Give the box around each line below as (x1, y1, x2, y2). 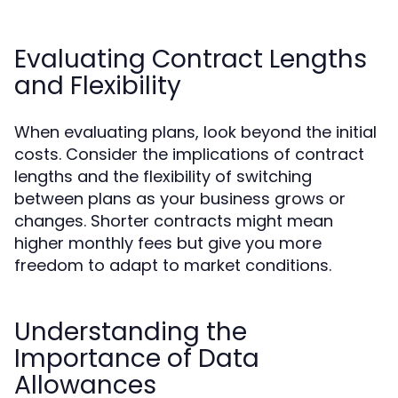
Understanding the (14, 314, 247, 349)
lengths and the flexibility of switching (14, 165, 312, 187)
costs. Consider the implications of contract (14, 143, 364, 165)
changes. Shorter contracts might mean (14, 210, 333, 232)
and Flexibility (14, 68, 181, 103)
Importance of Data (14, 341, 259, 376)
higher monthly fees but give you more (14, 232, 322, 254)
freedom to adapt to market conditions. (14, 254, 331, 276)
